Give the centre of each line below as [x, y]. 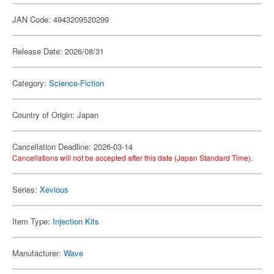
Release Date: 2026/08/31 [58, 51]
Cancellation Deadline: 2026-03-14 [72, 146]
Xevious [54, 189]
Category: [31, 83]
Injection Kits [76, 221]
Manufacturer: [38, 253]
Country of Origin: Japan [55, 115]
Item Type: [32, 221]
